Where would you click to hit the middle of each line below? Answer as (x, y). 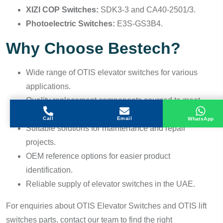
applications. (48, 86)
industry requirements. (65, 114)
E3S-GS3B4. (139, 24)
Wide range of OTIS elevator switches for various (112, 72)
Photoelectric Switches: (70, 24)
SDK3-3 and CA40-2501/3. (147, 10)
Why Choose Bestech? (93, 48)
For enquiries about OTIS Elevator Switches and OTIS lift (106, 206)
